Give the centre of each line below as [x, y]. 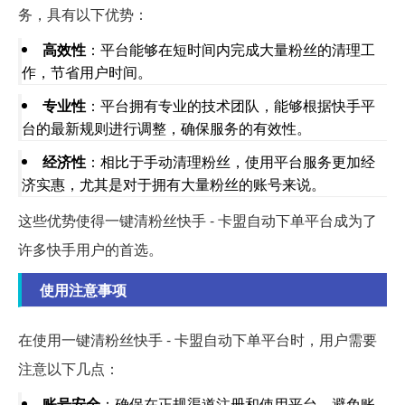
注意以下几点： [69, 368]
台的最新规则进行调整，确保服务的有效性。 [166, 127]
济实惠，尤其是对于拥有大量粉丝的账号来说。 [174, 184]
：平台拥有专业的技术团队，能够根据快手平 [231, 105]
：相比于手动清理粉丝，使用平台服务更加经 [231, 161]
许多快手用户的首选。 [90, 249]
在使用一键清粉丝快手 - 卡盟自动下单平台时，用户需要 [198, 339]
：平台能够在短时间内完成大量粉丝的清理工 [231, 49]
